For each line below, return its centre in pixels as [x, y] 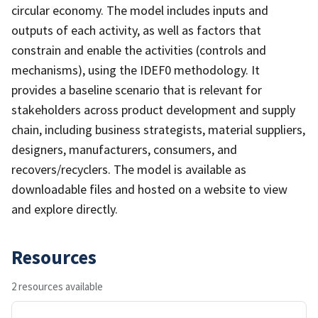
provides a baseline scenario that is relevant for [137, 89]
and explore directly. [65, 209]
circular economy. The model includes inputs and [140, 10]
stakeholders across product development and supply [153, 109]
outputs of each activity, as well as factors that [136, 30]
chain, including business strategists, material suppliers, [158, 129]
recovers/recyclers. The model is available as [129, 169]
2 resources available [57, 286]
